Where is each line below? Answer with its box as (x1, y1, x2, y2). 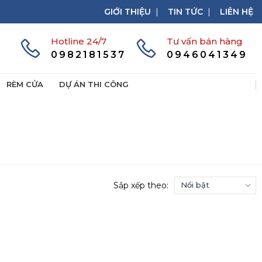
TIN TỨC (168, 6, 203, 17)
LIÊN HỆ (220, 6, 253, 17)
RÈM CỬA (6, 80, 43, 89)
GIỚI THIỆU (104, 6, 151, 17)
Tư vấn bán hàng (167, 36, 243, 47)
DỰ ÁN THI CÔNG (59, 80, 129, 89)
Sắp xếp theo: (113, 180, 168, 191)
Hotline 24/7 (51, 36, 106, 47)
